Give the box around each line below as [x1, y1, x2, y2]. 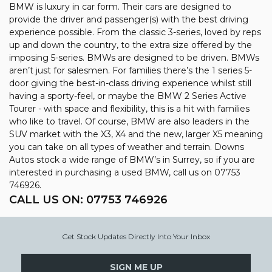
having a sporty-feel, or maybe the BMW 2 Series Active [9, 90, 246, 101]
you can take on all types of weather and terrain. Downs [9, 141, 244, 152]
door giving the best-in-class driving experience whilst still [9, 78, 251, 89]
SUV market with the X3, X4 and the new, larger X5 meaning [9, 129, 263, 140]
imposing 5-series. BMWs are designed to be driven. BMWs [9, 52, 259, 63]
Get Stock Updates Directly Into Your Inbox [62, 232, 210, 241]
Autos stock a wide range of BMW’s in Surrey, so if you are [9, 154, 255, 165]
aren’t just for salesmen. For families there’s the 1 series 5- [9, 65, 252, 76]
